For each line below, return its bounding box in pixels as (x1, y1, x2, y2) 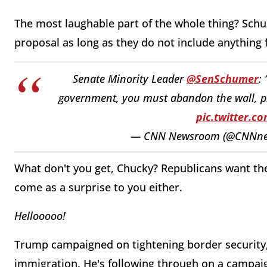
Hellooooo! (14, 209, 69, 223)
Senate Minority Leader (73, 71, 187, 86)
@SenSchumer (187, 71, 259, 86)
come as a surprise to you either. (14, 180, 185, 195)
